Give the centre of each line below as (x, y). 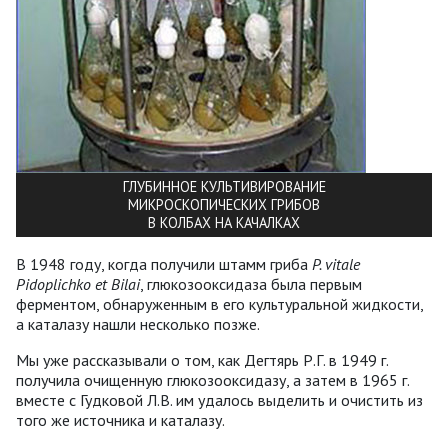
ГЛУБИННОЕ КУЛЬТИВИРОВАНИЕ (224, 186)
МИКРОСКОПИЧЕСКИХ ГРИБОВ (224, 204)
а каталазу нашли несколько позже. (138, 323)
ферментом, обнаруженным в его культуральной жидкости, (219, 303)
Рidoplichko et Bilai (78, 283)
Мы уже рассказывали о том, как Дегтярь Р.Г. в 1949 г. (202, 359)
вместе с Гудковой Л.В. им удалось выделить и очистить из (219, 399)
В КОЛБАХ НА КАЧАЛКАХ (224, 222)
